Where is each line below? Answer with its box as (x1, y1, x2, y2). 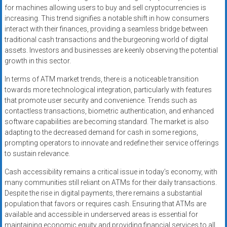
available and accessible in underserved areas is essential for (4, 210, 198, 219)
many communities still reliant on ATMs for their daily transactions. (4, 178, 217, 187)
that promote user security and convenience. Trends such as (4, 96, 197, 105)
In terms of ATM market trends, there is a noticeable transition (4, 75, 199, 84)
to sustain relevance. (4, 149, 70, 158)
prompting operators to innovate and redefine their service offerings (4, 139, 219, 147)
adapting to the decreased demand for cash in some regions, (4, 128, 198, 137)
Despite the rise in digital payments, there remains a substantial (4, 189, 202, 198)
